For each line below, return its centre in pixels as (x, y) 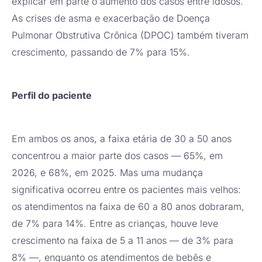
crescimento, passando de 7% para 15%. (101, 52)
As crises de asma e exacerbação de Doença (111, 18)
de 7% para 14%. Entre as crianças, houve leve (115, 224)
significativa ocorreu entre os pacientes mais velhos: (126, 190)
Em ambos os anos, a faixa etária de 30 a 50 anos (122, 139)
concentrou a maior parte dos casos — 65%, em (117, 156)
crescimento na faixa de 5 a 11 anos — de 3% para (123, 241)
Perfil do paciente (52, 96)
